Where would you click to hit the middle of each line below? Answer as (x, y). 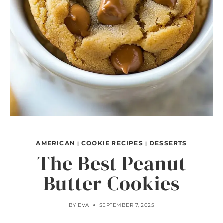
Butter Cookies (111, 183)
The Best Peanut (111, 163)
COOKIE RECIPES (112, 143)
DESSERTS (168, 143)
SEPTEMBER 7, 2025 (127, 205)
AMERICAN (56, 143)
